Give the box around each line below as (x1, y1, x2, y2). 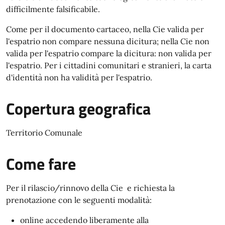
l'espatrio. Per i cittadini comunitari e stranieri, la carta (6, 60, 211, 70)
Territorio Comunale (6, 128, 82, 138)
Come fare (6, 152, 76, 176)
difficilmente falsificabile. (6, 4, 100, 14)
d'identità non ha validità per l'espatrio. (6, 72, 152, 82)
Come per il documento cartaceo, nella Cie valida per (6, 24, 204, 34)
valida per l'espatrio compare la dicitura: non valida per (6, 48, 211, 58)
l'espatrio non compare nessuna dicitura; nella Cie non (6, 36, 209, 46)
